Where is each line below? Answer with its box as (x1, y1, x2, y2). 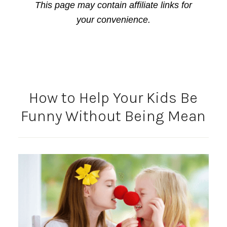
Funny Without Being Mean (21, 107, 206, 126)
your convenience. (76, 15, 150, 25)
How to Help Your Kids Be (29, 89, 198, 107)
